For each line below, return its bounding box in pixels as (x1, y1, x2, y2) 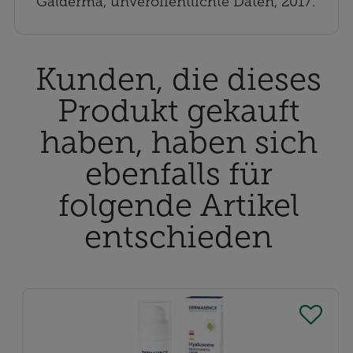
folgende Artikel (58, 185, 299, 224)
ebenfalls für (84, 154, 273, 192)
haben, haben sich (39, 122, 318, 161)
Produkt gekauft (57, 91, 300, 129)
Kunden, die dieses (35, 59, 321, 98)
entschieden (84, 217, 273, 255)
